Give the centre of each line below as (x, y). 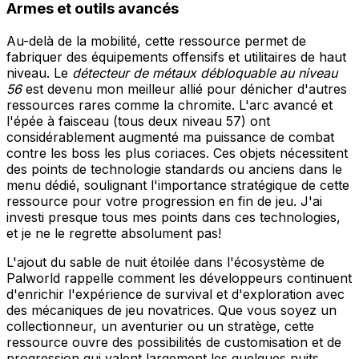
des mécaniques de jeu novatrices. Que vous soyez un (171, 310)
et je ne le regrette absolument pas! (114, 233)
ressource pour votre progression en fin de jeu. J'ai (164, 201)
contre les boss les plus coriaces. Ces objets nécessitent (177, 153)
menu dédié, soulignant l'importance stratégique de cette (178, 185)
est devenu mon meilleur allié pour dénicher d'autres (184, 89)
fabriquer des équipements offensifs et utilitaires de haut (176, 56)
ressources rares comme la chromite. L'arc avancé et (169, 105)
